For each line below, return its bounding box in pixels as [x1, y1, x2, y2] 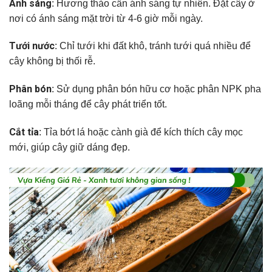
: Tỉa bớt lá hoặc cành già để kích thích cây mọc [39, 126, 243, 137]
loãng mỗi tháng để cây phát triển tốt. [9, 99, 167, 110]
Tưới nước [9, 40, 55, 52]
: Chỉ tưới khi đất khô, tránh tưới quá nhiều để [55, 41, 251, 52]
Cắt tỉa [9, 126, 39, 138]
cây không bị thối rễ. [9, 56, 95, 67]
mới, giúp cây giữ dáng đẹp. [9, 141, 130, 152]
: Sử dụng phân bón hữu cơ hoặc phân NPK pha [52, 84, 261, 95]
